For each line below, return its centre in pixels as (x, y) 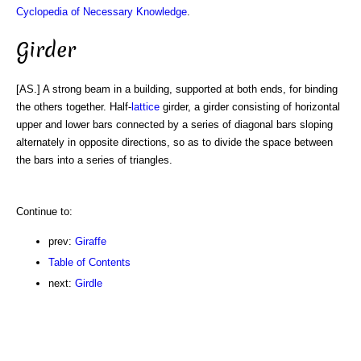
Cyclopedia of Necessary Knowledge (102, 11)
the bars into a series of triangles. (94, 160)
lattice (145, 106)
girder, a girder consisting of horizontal (250, 106)
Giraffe (91, 241)
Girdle (89, 283)
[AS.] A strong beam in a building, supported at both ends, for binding (177, 89)
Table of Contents (89, 262)
